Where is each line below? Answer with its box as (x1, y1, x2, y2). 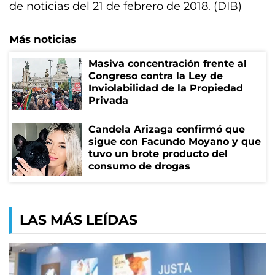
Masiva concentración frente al (88, 58, 247, 69)
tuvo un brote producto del (88, 148, 228, 160)
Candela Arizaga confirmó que (88, 123, 245, 135)
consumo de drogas (88, 160, 190, 172)
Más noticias (9, 33, 76, 45)
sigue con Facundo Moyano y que (88, 136, 261, 147)
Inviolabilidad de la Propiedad (88, 82, 243, 94)
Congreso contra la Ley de (88, 70, 223, 82)
